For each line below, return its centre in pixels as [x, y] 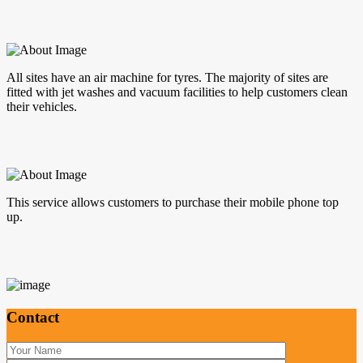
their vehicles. [42, 107]
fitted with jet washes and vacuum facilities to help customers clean [177, 92]
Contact [33, 317]
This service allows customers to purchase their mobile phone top [173, 203]
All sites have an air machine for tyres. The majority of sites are [167, 78]
